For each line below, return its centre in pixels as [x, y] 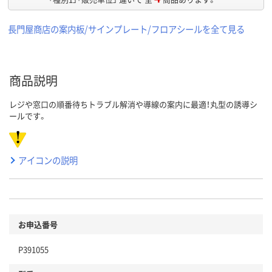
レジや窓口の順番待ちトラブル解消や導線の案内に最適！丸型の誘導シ [133, 104]
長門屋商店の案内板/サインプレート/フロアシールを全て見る [126, 29]
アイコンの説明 [48, 160]
